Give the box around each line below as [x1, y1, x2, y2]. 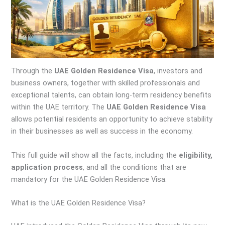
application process [11, 162, 83, 172]
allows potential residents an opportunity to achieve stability [11, 115, 213, 124]
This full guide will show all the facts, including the [11, 150, 179, 160]
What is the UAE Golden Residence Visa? [11, 198, 146, 207]
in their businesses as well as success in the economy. [11, 127, 193, 136]
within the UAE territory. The [11, 102, 105, 112]
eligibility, [179, 150, 213, 160]
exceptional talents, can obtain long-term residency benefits [11, 90, 212, 100]
